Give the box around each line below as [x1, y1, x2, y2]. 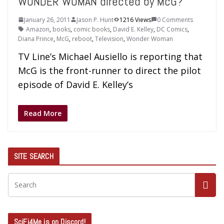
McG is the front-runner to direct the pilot [18, 64, 201, 76]
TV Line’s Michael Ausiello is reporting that [18, 50, 202, 62]
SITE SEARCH [14, 150, 53, 161]
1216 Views [119, 15, 151, 24]
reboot [72, 34, 92, 43]
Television [95, 34, 123, 43]
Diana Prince [18, 34, 53, 43]
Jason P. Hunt [76, 15, 113, 24]
